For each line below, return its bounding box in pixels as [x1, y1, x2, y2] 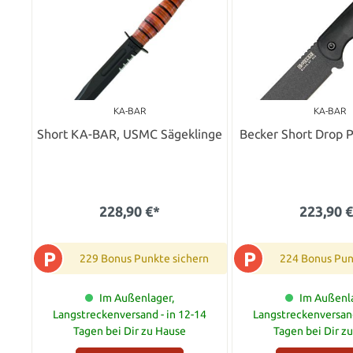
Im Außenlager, [98, 291, 174, 304]
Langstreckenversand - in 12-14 [52, 307, 206, 321]
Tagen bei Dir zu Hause [72, 324, 186, 337]
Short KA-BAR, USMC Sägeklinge [36, 126, 222, 141]
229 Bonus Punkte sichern [80, 251, 209, 265]
